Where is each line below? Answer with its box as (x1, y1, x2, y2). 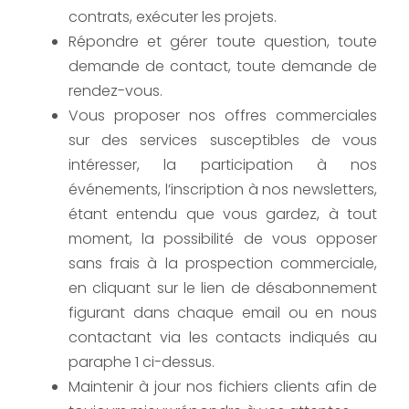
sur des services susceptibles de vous (68, 130, 377, 152)
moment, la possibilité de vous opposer (68, 228, 377, 250)
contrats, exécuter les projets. (68, 6, 277, 28)
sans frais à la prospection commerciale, (68, 253, 377, 275)
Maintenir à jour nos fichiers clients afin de (68, 376, 377, 398)
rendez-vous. (68, 80, 163, 102)
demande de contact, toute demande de (68, 56, 377, 78)
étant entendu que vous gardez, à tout (68, 204, 377, 225)
